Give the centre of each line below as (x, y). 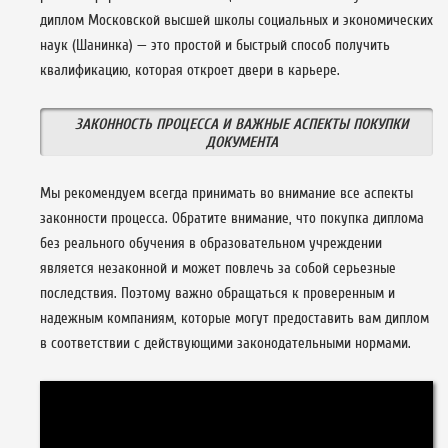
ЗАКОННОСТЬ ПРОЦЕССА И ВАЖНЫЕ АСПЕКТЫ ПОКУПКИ (241, 124)
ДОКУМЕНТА (241, 142)
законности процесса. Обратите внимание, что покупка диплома (232, 218)
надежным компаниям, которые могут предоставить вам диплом (234, 318)
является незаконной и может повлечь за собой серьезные (218, 268)
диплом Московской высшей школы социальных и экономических (236, 20)
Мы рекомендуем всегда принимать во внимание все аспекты (226, 193)
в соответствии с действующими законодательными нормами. (225, 343)
